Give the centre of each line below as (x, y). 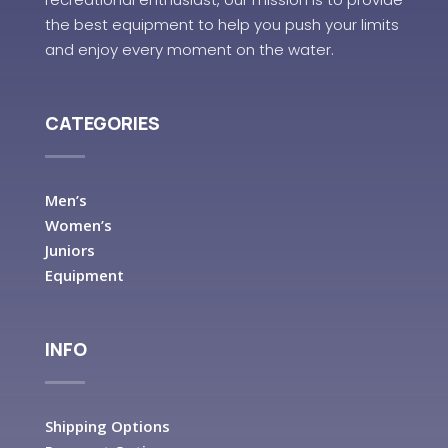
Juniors (69, 250)
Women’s (78, 225)
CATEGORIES (102, 123)
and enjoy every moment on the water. (189, 49)
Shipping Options (107, 426)
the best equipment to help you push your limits (221, 24)
